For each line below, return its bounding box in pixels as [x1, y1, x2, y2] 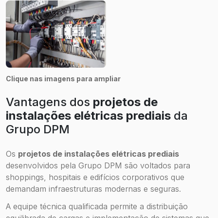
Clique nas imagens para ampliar [6, 74, 121, 83]
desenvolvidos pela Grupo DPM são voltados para [6, 160, 190, 170]
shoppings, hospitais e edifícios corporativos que [6, 172, 184, 182]
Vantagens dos [6, 94, 93, 109]
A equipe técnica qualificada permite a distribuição [6, 201, 188, 211]
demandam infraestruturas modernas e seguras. [6, 183, 181, 194]
